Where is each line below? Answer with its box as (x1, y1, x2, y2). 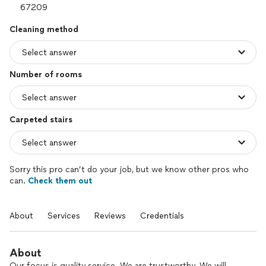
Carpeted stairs (9, 115, 72, 125)
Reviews (94, 211, 126, 221)
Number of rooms (9, 69, 82, 80)
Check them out (28, 176, 92, 186)
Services (47, 211, 80, 221)
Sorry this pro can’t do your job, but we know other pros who (9, 164, 249, 175)
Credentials (140, 211, 184, 221)
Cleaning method (9, 24, 78, 34)
